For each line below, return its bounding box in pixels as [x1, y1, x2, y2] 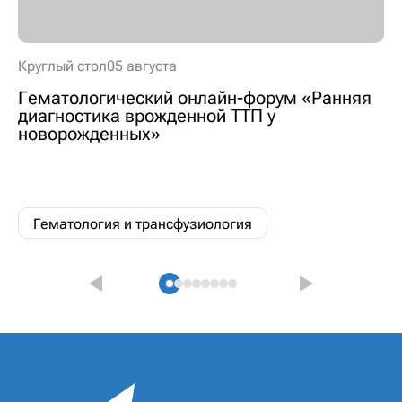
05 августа [107, 57, 177, 75]
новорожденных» [18, 123, 161, 145]
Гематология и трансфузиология [33, 214, 252, 232]
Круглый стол [18, 57, 107, 75]
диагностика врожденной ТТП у [18, 105, 275, 127]
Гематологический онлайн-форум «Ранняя [18, 87, 371, 109]
